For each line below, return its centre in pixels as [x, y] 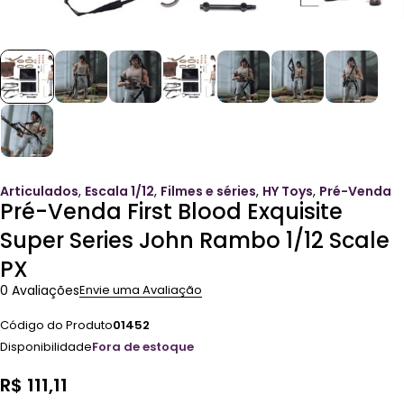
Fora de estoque [143, 347]
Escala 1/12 [119, 191]
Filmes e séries [208, 191]
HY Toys [288, 191]
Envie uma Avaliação [141, 290]
